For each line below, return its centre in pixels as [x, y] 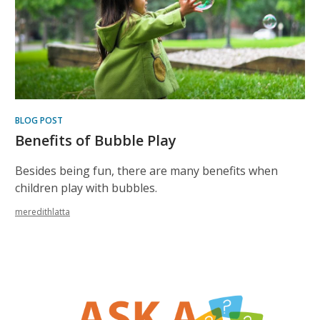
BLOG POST [39, 121]
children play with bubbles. [86, 188]
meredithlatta [42, 212]
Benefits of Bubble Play [96, 141]
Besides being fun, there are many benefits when [146, 171]
